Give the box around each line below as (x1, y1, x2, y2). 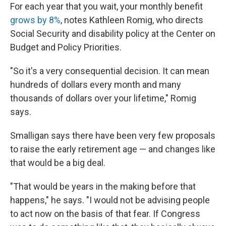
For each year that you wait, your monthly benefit (10, 1, 203, 12)
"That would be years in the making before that (10, 181, 196, 192)
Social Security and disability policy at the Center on (10, 28, 215, 39)
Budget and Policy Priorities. (10, 42, 122, 52)
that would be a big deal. (10, 157, 105, 168)
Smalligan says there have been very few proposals (10, 130, 215, 141)
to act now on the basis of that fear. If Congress (10, 208, 200, 219)
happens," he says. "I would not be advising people (10, 195, 210, 205)
